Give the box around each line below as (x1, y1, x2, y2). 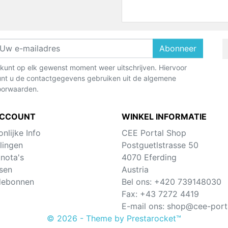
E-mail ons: (122, 201, 167, 212)
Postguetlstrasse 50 (122, 140, 198, 151)
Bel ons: (122, 177, 154, 187)
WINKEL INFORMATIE (122, 111, 207, 122)
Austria (122, 164, 149, 175)
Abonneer (159, 43, 196, 54)
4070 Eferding (122, 152, 177, 163)
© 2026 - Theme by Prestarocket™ (47, 213, 181, 224)
